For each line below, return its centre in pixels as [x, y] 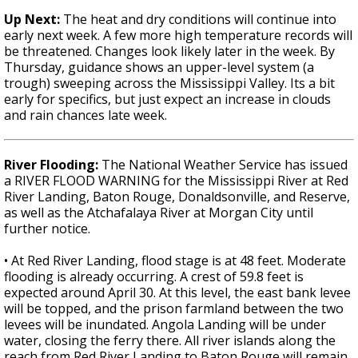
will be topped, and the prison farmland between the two [174, 309]
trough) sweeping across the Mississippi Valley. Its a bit [169, 84]
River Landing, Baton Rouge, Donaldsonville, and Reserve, [177, 197]
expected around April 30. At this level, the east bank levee [177, 293]
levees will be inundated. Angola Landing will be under [165, 325]
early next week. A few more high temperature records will [178, 36]
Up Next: [34, 20]
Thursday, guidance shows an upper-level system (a [159, 68]
